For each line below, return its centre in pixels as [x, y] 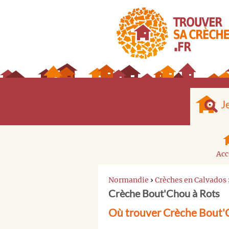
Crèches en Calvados [191, 180]
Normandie [129, 180]
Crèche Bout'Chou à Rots [164, 193]
